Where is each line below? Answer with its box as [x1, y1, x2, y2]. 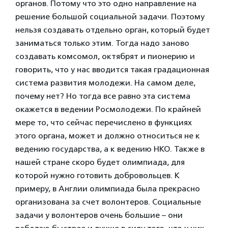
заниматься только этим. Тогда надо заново [15, 38, 189, 48]
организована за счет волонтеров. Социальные [15, 196, 201, 207]
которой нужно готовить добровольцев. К [15, 170, 180, 180]
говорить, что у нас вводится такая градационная [15, 64, 209, 74]
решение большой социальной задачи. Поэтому [15, 11, 205, 21]
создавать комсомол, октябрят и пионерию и [15, 51, 195, 61]
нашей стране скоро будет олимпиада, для [15, 157, 185, 167]
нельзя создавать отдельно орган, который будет [15, 24, 210, 35]
